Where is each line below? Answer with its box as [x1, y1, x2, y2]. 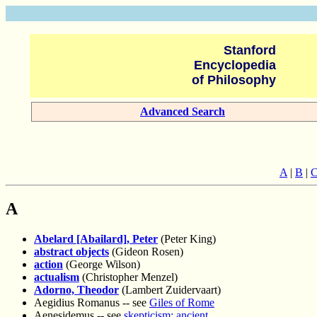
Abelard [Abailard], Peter [34, 233, 158, 246]
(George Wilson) [63, 258, 140, 271]
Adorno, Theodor [34, 284, 119, 296]
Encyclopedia [193, 58, 279, 72]
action [34, 258, 63, 271]
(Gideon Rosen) [109, 246, 183, 258]
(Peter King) [158, 233, 216, 246]
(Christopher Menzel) [79, 271, 178, 284]
